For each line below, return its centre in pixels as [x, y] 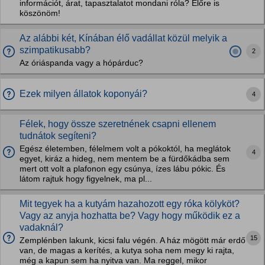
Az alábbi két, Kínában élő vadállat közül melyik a [123, 38]
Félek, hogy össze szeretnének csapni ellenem [118, 124]
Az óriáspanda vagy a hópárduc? [81, 63]
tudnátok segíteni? [58, 136]
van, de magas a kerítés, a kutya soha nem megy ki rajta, [127, 251]
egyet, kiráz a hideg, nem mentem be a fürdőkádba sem [125, 159]
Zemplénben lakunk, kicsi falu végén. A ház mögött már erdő [132, 240]
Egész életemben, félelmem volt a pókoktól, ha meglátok [125, 149]
